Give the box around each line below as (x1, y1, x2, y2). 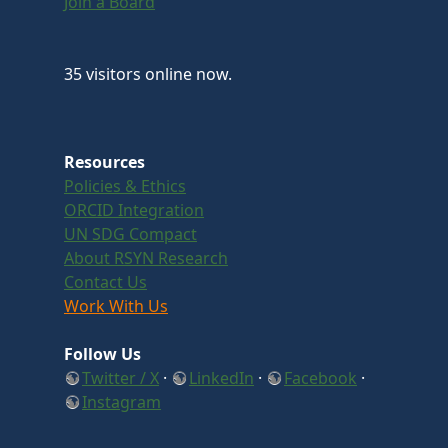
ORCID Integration (64, 198, 204, 221)
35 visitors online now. (64, 62, 232, 85)
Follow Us (64, 342, 141, 365)
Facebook (284, 366, 357, 389)
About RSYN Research (64, 246, 228, 269)
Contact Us (64, 270, 147, 293)
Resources (64, 150, 145, 173)
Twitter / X (82, 366, 159, 389)
